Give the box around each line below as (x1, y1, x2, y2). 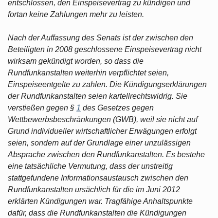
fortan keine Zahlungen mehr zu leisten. (8, 10, 144, 18)
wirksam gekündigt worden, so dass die (8, 56, 144, 65)
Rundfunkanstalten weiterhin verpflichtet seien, (8, 68, 169, 77)
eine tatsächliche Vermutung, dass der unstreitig (8, 162, 173, 170)
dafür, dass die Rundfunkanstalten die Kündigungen (8, 208, 186, 217)
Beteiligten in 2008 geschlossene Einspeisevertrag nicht (8, 45, 201, 54)
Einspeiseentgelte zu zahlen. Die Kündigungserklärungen (8, 80, 207, 89)
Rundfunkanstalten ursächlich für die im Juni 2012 (8, 185, 180, 194)
